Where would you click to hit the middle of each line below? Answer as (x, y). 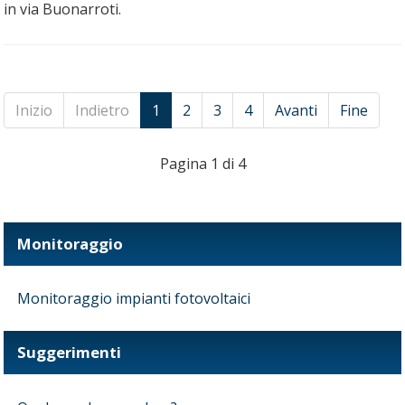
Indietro (102, 111)
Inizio (34, 111)
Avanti (296, 111)
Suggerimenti (69, 353)
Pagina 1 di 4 (202, 164)
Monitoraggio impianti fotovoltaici (134, 299)
